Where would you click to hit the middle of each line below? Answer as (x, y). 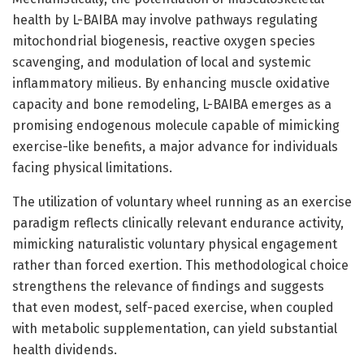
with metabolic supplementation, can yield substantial (175, 328)
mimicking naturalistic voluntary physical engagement (175, 244)
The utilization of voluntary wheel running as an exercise (182, 201)
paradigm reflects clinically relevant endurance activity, (178, 223)
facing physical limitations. (92, 167)
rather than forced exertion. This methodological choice (180, 265)
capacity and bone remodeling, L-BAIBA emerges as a (172, 104)
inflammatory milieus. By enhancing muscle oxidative (171, 83)
